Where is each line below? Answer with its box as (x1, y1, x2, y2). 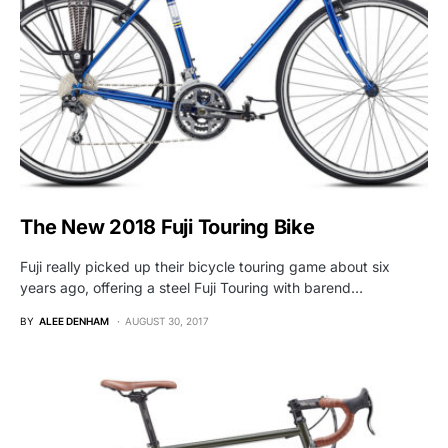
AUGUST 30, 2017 (125, 315, 209, 328)
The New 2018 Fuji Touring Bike (20, 215, 315, 240)
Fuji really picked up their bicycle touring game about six (20, 258, 390, 276)
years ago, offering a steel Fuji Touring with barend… (20, 279, 363, 297)
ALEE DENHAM (39, 315, 109, 328)
